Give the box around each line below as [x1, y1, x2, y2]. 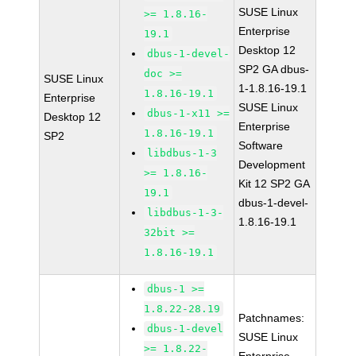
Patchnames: [238, 311, 305, 324]
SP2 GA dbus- [238, 63, 310, 75]
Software [238, 139, 284, 152]
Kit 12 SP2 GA [238, 177, 311, 190]
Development [238, 158, 306, 171]
